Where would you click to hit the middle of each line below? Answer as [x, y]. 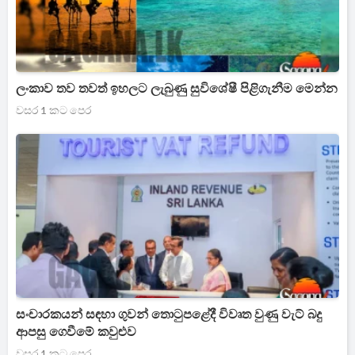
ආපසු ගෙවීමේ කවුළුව [76, 332]
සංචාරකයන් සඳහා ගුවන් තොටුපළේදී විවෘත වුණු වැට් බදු [169, 315]
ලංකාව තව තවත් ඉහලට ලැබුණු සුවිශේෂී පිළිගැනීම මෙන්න [177, 89]
